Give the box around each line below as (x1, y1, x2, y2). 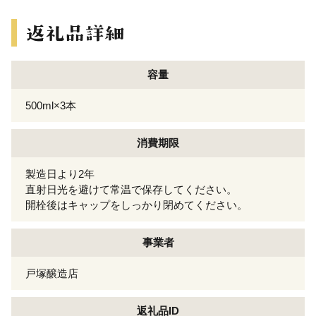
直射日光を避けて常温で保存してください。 (25, 183, 237, 195)
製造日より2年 (25, 167, 95, 180)
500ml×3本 (25, 99, 76, 111)
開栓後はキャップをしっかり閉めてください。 (25, 198, 248, 211)
